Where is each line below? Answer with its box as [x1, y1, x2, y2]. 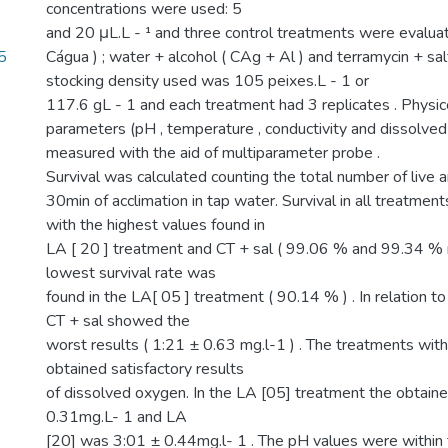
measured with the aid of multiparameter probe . [46, 142, 380, 164]
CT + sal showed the [46, 310, 190, 332]
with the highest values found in [46, 214, 265, 236]
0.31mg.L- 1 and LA [46, 406, 187, 428]
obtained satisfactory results [46, 358, 244, 380]
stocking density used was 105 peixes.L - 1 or [46, 70, 369, 92]
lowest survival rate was [46, 262, 216, 284]
